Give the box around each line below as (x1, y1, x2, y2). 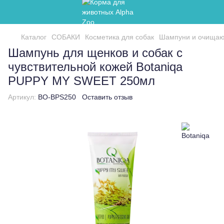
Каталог (21, 33, 46, 41)
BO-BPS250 (36, 93, 76, 101)
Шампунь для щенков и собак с (8, 46, 182, 59)
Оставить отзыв (82, 93, 132, 101)
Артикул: (8, 93, 36, 101)
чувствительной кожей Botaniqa (8, 60, 182, 73)
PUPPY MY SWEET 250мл (8, 74, 155, 87)
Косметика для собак (85, 33, 154, 41)
